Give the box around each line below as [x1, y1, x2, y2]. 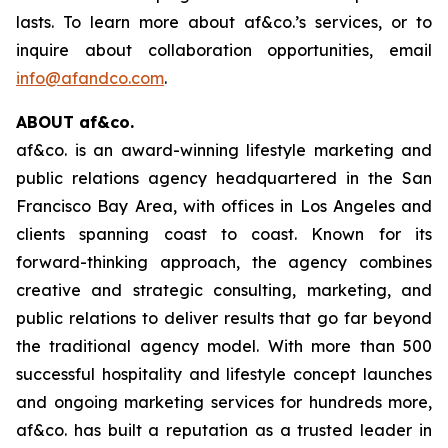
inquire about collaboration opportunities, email [16, 40, 432, 61]
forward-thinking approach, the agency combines [16, 252, 432, 273]
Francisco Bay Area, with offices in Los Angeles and [16, 196, 432, 217]
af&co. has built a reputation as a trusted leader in [16, 420, 432, 441]
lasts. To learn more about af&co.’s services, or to [16, 12, 432, 33]
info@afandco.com [16, 68, 164, 89]
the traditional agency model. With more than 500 [16, 336, 432, 357]
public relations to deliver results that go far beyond [16, 308, 432, 329]
